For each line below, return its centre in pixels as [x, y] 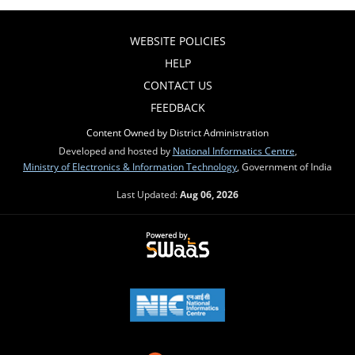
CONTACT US [177, 85]
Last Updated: [148, 194]
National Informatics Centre [233, 150]
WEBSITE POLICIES [177, 40]
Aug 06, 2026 [209, 194]
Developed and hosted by [115, 150]
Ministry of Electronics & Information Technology [130, 166]
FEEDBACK [177, 107]
